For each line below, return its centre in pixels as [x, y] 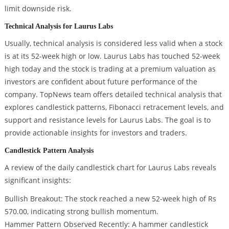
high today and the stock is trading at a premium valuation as [110, 69]
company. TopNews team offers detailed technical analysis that [113, 95]
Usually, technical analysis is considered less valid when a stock [113, 43]
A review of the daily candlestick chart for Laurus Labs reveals [110, 167]
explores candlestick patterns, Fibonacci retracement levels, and [114, 107]
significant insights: [38, 180]
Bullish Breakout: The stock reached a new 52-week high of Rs [110, 198]
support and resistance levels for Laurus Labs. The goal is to [107, 120]
